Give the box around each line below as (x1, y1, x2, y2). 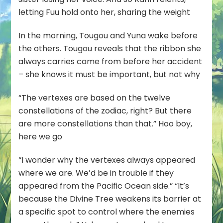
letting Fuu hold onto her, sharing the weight (18, 6, 191, 18)
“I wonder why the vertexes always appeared (18, 154, 196, 166)
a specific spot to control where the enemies (18, 206, 195, 218)
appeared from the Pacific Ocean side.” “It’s (18, 180, 190, 192)
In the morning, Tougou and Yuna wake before (18, 29, 198, 41)
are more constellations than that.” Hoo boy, (18, 117, 193, 129)
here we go (18, 130, 63, 142)
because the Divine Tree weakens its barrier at (18, 193, 202, 205)
